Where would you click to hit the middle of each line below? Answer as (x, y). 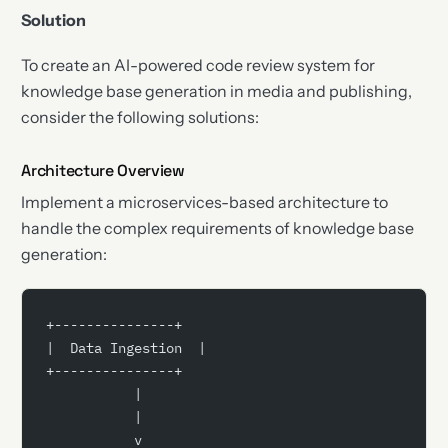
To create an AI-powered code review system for (198, 65)
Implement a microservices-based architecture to (205, 201)
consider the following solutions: (140, 117)
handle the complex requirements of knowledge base (218, 227)
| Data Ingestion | (126, 347)
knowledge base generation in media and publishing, (217, 91)
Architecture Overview (103, 171)
